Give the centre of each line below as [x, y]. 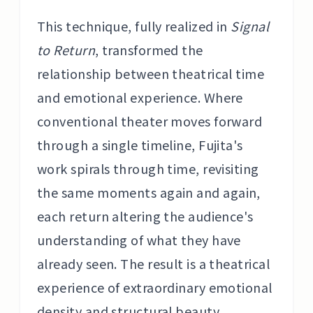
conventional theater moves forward [150, 121]
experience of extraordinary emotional [155, 287]
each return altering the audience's [145, 216]
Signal [250, 26]
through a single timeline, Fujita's [140, 145]
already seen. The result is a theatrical [154, 263]
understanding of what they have [139, 240]
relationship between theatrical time [151, 73]
